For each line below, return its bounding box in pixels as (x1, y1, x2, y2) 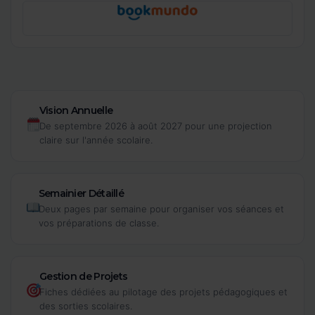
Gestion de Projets (39, 269, 128, 283)
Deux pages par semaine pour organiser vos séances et (38, 202, 284, 214)
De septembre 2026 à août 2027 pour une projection (39, 120, 272, 131)
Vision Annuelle (39, 103, 113, 117)
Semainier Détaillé (38, 186, 124, 200)
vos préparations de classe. (38, 217, 159, 229)
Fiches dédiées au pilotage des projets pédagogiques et (39, 285, 288, 297)
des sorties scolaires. (39, 300, 132, 311)
